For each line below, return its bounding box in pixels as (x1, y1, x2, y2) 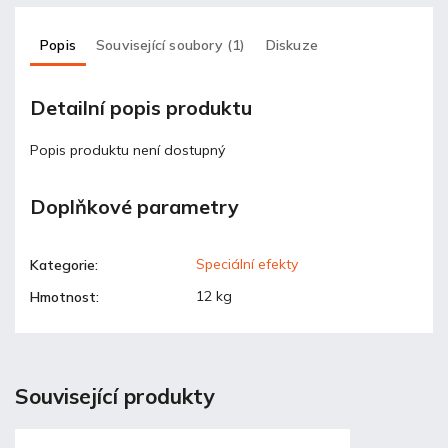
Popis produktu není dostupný (30, 140, 225, 159)
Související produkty (15, 383, 214, 410)
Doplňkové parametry (30, 194, 239, 220)
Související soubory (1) (96, 35, 246, 54)
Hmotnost (30, 288, 96, 307)
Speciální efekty (196, 255, 298, 274)
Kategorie (30, 256, 95, 275)
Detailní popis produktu (30, 95, 252, 121)
